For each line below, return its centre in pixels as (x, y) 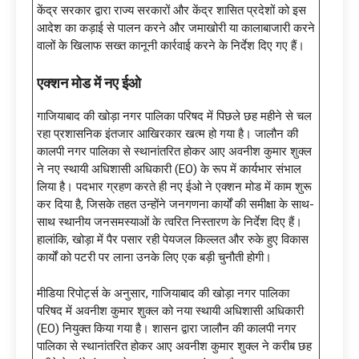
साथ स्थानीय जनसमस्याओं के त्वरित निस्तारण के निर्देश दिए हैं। (169, 222)
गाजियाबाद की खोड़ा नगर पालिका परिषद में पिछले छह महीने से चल (174, 117)
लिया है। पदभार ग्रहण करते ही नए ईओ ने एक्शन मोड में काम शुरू (174, 187)
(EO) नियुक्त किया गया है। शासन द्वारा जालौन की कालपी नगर (167, 328)
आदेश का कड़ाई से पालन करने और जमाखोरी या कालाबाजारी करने (176, 28)
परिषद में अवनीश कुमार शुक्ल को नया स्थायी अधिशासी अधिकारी (170, 311)
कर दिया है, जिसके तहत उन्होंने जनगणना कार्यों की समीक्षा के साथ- (175, 205)
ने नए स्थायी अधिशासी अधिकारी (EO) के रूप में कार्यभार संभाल (169, 169)
